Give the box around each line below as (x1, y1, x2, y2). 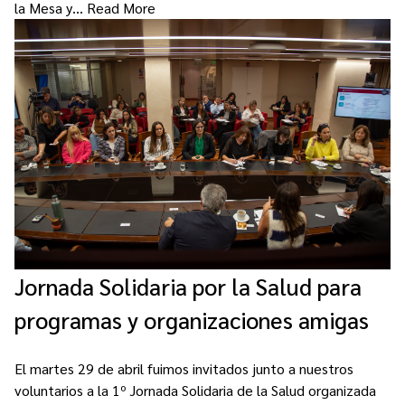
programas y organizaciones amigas (14, 305, 369, 335)
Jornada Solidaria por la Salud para (14, 271, 362, 302)
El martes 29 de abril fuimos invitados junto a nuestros (14, 359, 353, 379)
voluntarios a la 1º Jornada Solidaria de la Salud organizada (14, 381, 376, 400)
